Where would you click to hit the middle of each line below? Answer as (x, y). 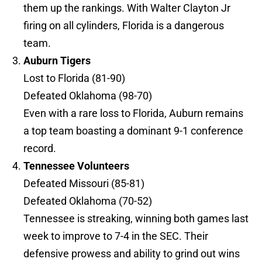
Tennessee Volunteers (76, 166)
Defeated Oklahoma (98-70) (88, 96)
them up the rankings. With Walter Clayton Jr (127, 8)
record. (40, 149)
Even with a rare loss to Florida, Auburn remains (133, 113)
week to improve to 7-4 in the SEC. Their (116, 236)
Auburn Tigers (57, 61)
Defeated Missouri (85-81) (84, 184)
